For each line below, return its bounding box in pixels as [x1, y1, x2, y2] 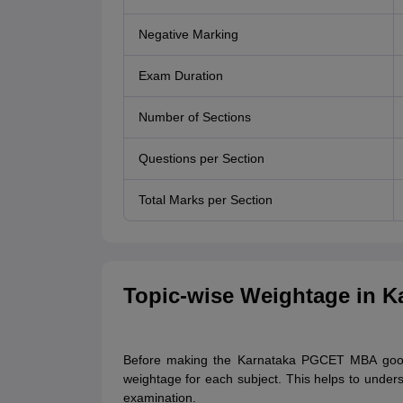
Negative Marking [138, 27, 238, 42]
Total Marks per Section [138, 193, 273, 208]
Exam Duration [138, 68, 223, 84]
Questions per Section [138, 151, 264, 166]
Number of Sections [138, 110, 251, 125]
